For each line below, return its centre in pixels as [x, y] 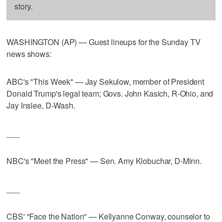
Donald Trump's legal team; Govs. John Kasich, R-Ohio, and [110, 93]
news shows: [29, 54]
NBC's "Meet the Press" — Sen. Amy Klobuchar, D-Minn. [104, 161]
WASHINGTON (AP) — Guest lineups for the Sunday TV [104, 42]
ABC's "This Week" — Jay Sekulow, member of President [106, 81]
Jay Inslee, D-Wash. [41, 105]
